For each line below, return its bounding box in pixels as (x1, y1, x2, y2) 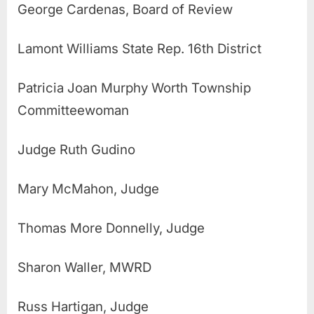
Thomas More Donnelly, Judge (18, 219, 205, 236)
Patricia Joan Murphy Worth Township (18, 79, 251, 96)
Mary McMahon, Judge (18, 180, 159, 197)
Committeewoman (18, 102, 129, 118)
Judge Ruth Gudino (18, 141, 135, 158)
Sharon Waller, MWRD (18, 259, 151, 275)
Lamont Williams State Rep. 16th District (18, 40, 261, 57)
